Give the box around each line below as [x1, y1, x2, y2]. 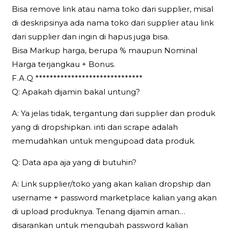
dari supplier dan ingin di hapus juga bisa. [12, 31, 170, 41]
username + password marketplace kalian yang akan [12, 192, 217, 202]
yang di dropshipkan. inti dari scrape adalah [12, 122, 178, 132]
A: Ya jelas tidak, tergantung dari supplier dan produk [12, 108, 216, 118]
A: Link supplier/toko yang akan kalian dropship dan [12, 178, 211, 189]
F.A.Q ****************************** [12, 73, 143, 83]
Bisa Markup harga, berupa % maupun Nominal [12, 45, 198, 55]
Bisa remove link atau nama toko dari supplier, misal [12, 4, 214, 14]
